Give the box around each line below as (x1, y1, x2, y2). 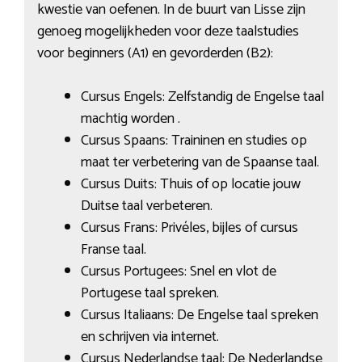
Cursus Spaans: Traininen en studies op (80, 128, 307, 154)
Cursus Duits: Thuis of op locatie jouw (80, 172, 301, 197)
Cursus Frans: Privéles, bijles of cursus (80, 216, 298, 241)
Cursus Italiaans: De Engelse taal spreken (80, 303, 318, 328)
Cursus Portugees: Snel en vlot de (80, 259, 276, 284)
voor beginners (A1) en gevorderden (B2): (36, 41, 273, 66)
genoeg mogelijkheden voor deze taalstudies (36, 19, 299, 44)
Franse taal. (80, 238, 146, 263)
